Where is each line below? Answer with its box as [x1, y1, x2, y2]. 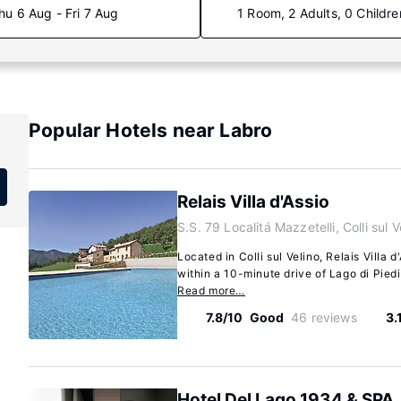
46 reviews [291, 310, 357, 325]
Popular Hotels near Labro [29, 119, 273, 141]
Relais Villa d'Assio [177, 192, 329, 212]
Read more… [177, 284, 245, 297]
